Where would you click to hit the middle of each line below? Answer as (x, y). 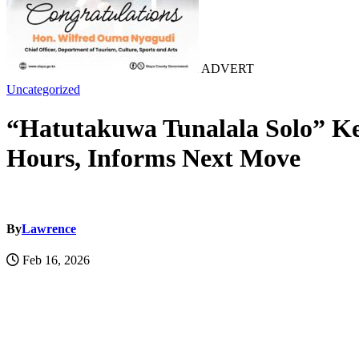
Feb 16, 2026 (54, 260)
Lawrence (49, 229)
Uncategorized (43, 89)
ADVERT (226, 69)
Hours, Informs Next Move (153, 158)
